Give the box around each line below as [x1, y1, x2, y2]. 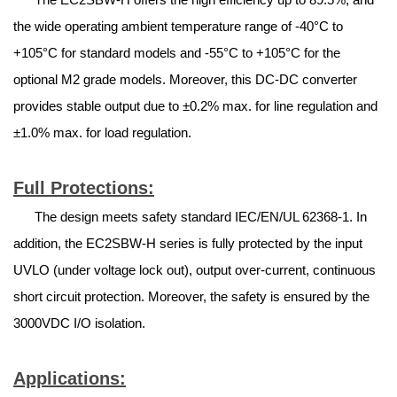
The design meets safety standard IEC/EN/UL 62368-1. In [13, 209, 367, 225]
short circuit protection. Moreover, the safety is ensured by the [13, 289, 370, 305]
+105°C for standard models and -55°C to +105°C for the [13, 45, 340, 61]
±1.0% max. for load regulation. [13, 125, 191, 141]
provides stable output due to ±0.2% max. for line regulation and [13, 98, 378, 114]
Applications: [13, 369, 126, 389]
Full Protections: [13, 178, 154, 198]
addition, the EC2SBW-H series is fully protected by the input [13, 236, 362, 252]
